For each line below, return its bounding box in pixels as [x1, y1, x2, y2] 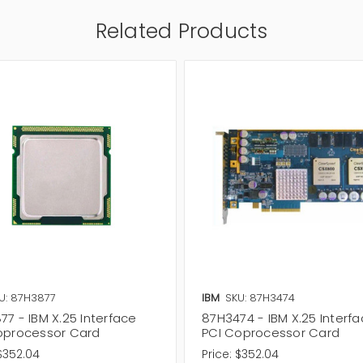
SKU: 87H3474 [225, 289, 296, 305]
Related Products [95, 17, 268, 46]
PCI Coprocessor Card [202, 323, 340, 341]
